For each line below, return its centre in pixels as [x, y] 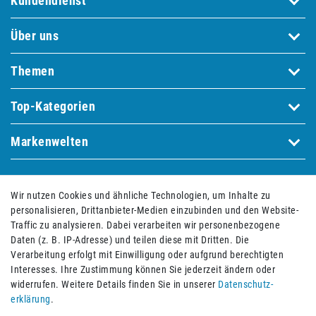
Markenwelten [49, 142]
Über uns [35, 36]
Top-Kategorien [53, 107]
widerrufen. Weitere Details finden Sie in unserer [114, 285]
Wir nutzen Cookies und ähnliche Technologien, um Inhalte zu [141, 196]
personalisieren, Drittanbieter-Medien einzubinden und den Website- [154, 211]
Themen [32, 71]
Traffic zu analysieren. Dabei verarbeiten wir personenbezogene [145, 225]
